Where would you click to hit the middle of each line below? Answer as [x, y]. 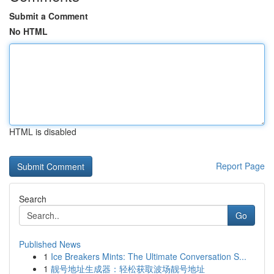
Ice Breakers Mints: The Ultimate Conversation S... [149, 256]
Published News [50, 244]
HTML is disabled [43, 131]
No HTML [28, 31]
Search [33, 199]
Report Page [240, 166]
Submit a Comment [49, 16]
